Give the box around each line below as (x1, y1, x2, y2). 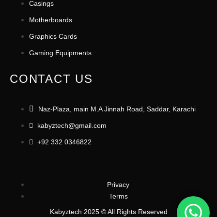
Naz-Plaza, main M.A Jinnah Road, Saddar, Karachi (38, 105, 196, 113)
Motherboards (29, 16, 72, 24)
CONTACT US (10, 72, 93, 85)
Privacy (107, 181, 129, 188)
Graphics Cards (29, 32, 77, 40)
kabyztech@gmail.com (37, 122, 107, 129)
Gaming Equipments (29, 49, 92, 57)
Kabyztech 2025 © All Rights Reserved (49, 208, 168, 216)
